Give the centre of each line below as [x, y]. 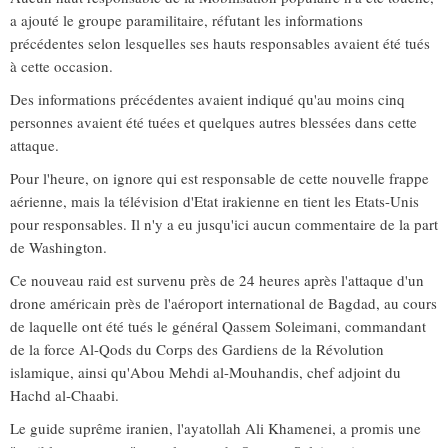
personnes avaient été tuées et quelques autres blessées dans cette [213, 122]
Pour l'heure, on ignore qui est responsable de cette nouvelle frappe [219, 178]
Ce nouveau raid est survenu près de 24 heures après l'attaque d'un [217, 280]
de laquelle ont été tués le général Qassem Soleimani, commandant [218, 326]
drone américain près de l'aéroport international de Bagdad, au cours [223, 303]
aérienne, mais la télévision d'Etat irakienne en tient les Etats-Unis [214, 201]
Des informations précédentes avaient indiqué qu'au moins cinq [207, 99]
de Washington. [58, 247]
